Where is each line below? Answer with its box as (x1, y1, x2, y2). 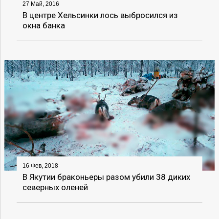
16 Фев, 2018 (22, 162, 58, 170)
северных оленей (22, 182, 88, 193)
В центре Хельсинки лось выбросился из (22, 10, 178, 21)
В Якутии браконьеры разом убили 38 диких (22, 172, 190, 182)
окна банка (22, 21, 65, 31)
